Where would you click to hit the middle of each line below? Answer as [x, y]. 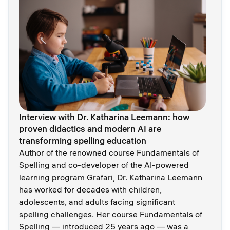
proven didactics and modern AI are [90, 128]
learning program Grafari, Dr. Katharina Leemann [111, 177]
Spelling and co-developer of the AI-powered [104, 165]
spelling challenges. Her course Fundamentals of [111, 214]
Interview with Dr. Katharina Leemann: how [104, 117]
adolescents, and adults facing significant [97, 202]
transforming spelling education [83, 140]
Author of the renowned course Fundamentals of [109, 152]
